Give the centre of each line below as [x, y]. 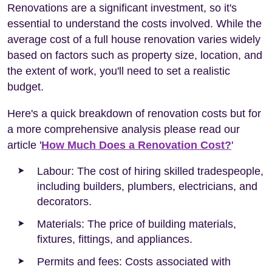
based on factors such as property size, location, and [135, 55]
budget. [25, 87]
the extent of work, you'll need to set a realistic [119, 71]
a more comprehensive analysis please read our [124, 129]
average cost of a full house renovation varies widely [134, 39]
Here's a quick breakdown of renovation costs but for [134, 113]
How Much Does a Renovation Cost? [136, 145]
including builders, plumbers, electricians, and [147, 186]
